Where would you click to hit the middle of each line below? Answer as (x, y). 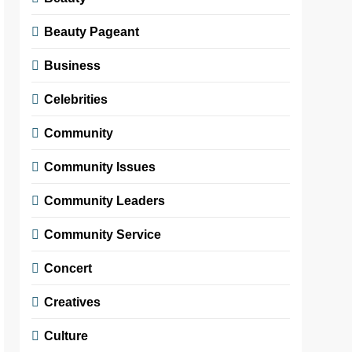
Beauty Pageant (92, 31)
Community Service (103, 234)
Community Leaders (105, 200)
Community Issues (100, 166)
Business (73, 65)
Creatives (73, 301)
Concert (68, 268)
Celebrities (76, 99)
